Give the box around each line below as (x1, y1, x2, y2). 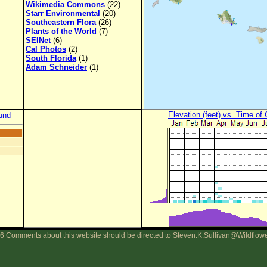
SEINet (26, 36, 51, 45)
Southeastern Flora (26, 18, 96, 27)
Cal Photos (26, 45, 66, 54)
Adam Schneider (26, 63, 87, 72)
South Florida (26, 54, 76, 63)
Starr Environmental (26, 9, 100, 18)
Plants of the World (26, 27, 97, 36)
